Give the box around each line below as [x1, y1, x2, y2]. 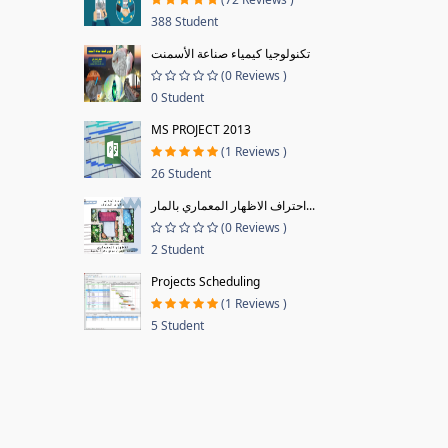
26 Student [150, 165, 211, 182]
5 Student [150, 317, 204, 334]
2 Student [150, 241, 204, 258]
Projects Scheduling [150, 273, 260, 290]
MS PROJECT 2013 [150, 121, 251, 138]
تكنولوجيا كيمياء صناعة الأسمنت [150, 45, 310, 62]
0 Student [150, 89, 204, 106]
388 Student [150, 13, 218, 30]
